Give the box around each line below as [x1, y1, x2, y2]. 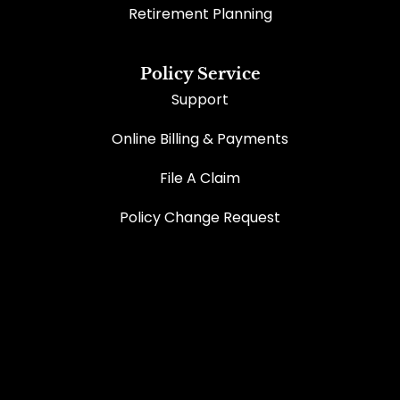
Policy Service [139, 64, 261, 85]
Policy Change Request [120, 207, 280, 229]
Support [171, 89, 229, 111]
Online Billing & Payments [112, 129, 288, 150]
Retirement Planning [128, 4, 272, 25]
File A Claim [160, 168, 240, 189]
